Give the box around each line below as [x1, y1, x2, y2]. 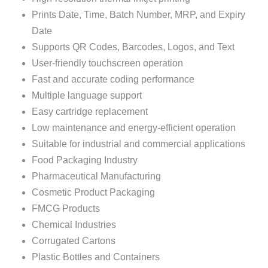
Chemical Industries [32, 220, 116, 230]
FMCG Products [32, 203, 100, 214]
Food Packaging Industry [32, 155, 138, 165]
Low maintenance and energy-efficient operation [32, 123, 236, 133]
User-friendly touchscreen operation [32, 58, 183, 68]
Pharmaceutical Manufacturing [32, 171, 161, 181]
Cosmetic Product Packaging [32, 187, 155, 197]
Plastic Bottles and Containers [32, 252, 160, 262]
